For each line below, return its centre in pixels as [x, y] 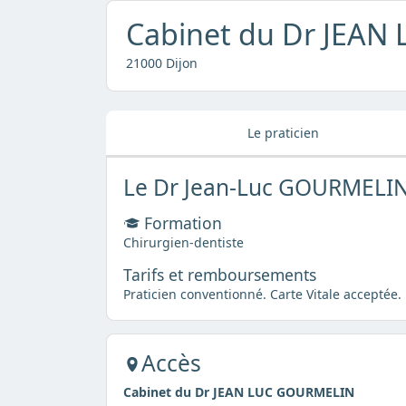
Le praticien [283, 133]
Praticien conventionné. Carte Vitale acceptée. [262, 295]
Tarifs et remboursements [219, 275]
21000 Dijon [162, 63]
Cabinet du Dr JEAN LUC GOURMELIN [238, 392]
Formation [180, 222]
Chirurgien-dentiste [183, 243]
